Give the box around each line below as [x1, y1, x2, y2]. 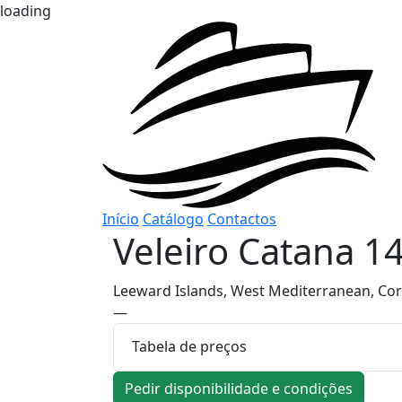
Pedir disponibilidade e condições [125, 378, 353, 398]
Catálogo [143, 208, 204, 229]
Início [102, 208, 139, 229]
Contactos [207, 208, 276, 229]
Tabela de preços [132, 336, 247, 357]
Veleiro [113, 225, 238, 275]
